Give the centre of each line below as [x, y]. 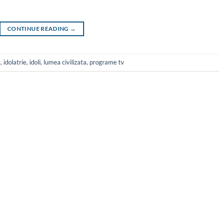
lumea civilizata [65, 62]
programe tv [107, 62]
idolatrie [15, 62]
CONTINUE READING [39, 28]
